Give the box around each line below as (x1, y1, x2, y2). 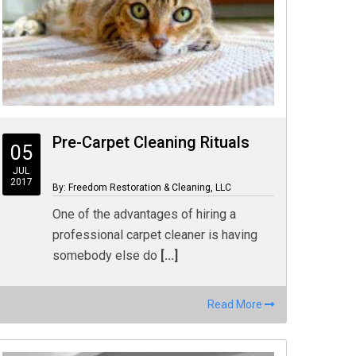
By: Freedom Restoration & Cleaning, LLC (52, 182, 231, 193)
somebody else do (52, 248, 157, 263)
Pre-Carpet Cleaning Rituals (52, 133, 250, 152)
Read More (207, 298, 265, 311)
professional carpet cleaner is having (52, 227, 257, 242)
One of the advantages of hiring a (52, 207, 236, 222)
